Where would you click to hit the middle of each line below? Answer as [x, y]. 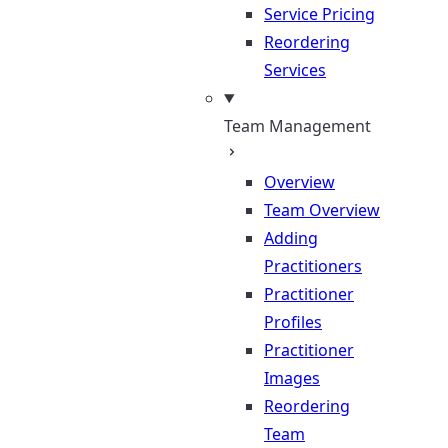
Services [295, 70]
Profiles [293, 322]
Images [292, 378]
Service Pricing [319, 14]
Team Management [297, 126]
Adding [291, 238]
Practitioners [313, 266]
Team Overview [322, 210]
